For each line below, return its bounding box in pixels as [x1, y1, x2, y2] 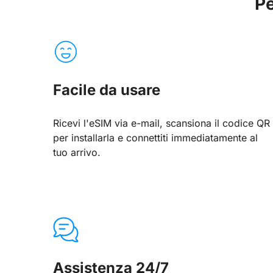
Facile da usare [53, 81, 160, 99]
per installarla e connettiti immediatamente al [53, 132, 258, 144]
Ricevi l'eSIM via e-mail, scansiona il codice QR [53, 117, 270, 130]
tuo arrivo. [53, 146, 101, 159]
